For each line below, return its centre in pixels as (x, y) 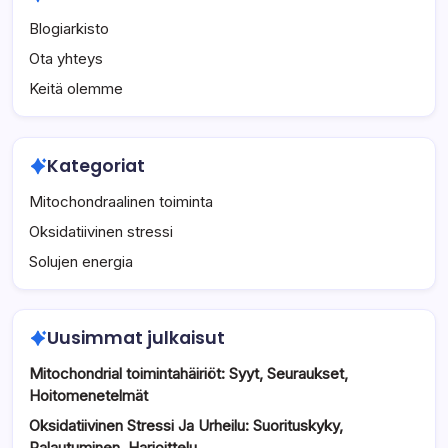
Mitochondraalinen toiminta (121, 201)
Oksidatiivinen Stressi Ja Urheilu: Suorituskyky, (186, 425)
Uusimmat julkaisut (135, 337)
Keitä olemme (76, 89)
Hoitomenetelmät (88, 395)
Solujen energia (81, 261)
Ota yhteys (66, 59)
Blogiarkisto (69, 29)
